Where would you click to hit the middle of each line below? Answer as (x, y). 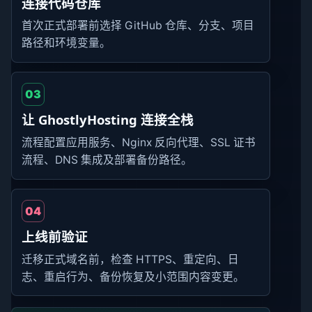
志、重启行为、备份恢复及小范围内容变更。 (133, 276)
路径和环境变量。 (67, 43)
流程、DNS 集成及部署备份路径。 (107, 160)
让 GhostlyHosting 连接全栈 (108, 120)
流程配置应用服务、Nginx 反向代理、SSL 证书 (139, 143)
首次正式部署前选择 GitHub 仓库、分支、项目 (138, 26)
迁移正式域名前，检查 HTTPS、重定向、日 (131, 259)
